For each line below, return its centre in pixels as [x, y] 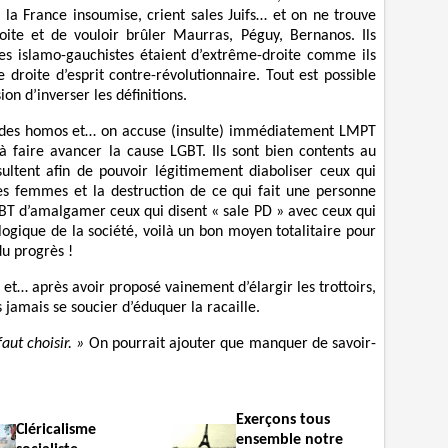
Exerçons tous [283, 419]
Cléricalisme [56, 429]
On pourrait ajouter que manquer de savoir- [230, 343]
